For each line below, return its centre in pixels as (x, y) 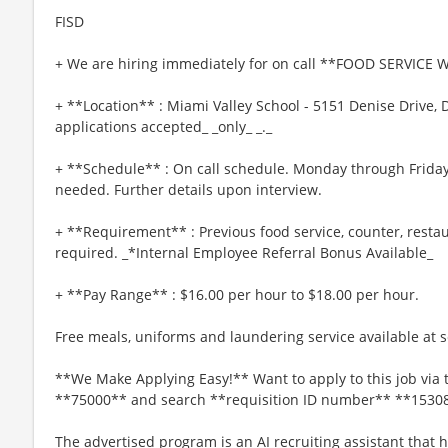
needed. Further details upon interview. (188, 189)
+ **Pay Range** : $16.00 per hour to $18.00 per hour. (237, 294)
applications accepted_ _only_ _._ (163, 126)
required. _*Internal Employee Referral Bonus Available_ (244, 252)
